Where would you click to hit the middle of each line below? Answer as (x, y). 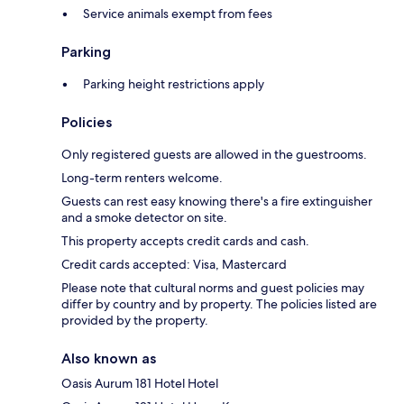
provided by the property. (135, 320)
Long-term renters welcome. (142, 177)
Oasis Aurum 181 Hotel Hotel (140, 383)
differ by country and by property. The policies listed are (219, 303)
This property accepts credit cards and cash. (185, 240)
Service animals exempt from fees (178, 13)
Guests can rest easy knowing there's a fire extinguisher (217, 201)
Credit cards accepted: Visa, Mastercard (174, 264)
